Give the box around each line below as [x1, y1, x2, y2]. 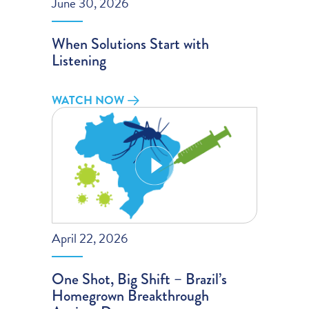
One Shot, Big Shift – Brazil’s [52, 268, 228, 291]
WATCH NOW [52, 91, 125, 109]
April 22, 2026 [52, 228, 128, 249]
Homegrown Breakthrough [52, 284, 210, 308]
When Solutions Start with [52, 32, 210, 55]
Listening [52, 48, 107, 72]
